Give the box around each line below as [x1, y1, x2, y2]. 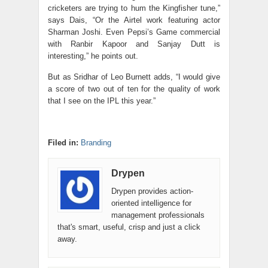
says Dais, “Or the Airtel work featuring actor [48, 16, 220, 25]
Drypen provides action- [111, 187, 193, 196]
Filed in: [48, 138, 78, 147]
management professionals [111, 211, 205, 220]
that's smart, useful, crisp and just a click [57, 223, 200, 232]
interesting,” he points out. [48, 51, 138, 60]
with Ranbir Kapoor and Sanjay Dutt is [48, 39, 220, 48]
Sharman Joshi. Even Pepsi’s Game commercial [48, 28, 220, 36]
